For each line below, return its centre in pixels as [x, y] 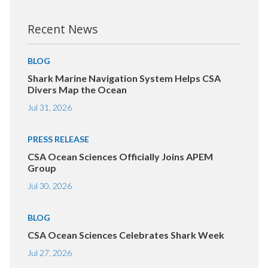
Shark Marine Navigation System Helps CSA [124, 78]
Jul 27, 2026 [50, 253]
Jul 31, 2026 [50, 108]
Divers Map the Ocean [77, 90]
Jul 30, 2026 [50, 186]
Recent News [63, 29]
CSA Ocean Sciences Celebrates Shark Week [126, 235]
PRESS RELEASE [58, 139]
